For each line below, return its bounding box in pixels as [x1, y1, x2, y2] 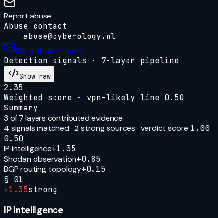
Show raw [19, 72, 51, 81]
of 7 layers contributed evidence [8, 112, 123, 123]
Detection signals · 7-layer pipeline [4, 55, 179, 66]
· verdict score [137, 123, 188, 133]
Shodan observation [4, 153, 76, 164]
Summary [4, 102, 38, 113]
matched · [35, 123, 73, 133]
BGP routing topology [4, 163, 81, 174]
